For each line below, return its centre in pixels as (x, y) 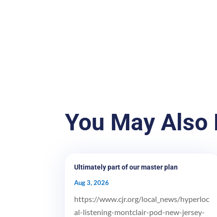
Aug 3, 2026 (92, 182)
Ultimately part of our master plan (126, 167)
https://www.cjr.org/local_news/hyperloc (142, 199)
